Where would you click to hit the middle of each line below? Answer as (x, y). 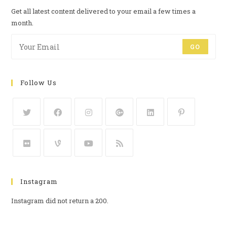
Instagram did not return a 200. (60, 201)
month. (23, 23)
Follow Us (39, 83)
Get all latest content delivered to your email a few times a (104, 11)
